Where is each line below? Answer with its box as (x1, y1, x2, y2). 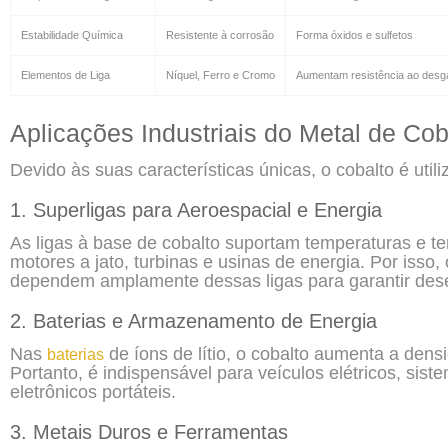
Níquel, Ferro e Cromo (166, 68, 275, 81)
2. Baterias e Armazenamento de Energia (10, 309, 377, 332)
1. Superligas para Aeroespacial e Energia (10, 198, 382, 221)
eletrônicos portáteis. (10, 381, 176, 402)
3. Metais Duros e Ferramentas (10, 420, 288, 443)
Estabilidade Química (21, 28, 123, 41)
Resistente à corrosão (166, 28, 274, 41)
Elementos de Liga (21, 68, 110, 81)
